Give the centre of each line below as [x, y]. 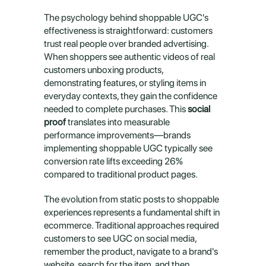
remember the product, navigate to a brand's [131, 251]
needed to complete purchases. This [116, 109]
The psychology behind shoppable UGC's [126, 18]
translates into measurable [118, 122]
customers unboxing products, [104, 70]
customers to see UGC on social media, [120, 238]
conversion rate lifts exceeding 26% [113, 161]
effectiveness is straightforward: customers [128, 31]
